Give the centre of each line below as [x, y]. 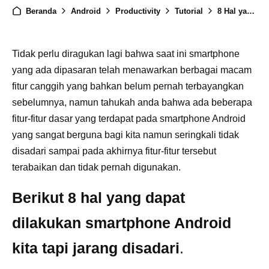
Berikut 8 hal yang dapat [98, 198]
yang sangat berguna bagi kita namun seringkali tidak [125, 135]
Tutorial [189, 11]
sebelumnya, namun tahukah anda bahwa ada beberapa [132, 102]
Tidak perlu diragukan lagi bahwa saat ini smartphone [126, 54]
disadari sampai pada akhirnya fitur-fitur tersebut [114, 151]
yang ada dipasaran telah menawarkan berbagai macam [132, 70]
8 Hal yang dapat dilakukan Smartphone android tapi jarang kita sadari [232, 11]
